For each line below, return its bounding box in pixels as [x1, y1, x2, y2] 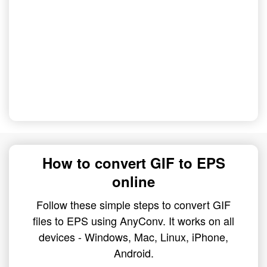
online [112, 171, 155, 191]
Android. [113, 245, 154, 260]
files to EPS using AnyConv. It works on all [33, 213, 234, 228]
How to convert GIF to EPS [42, 153, 225, 173]
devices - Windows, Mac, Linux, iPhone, [39, 229, 228, 244]
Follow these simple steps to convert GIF [36, 197, 231, 212]
